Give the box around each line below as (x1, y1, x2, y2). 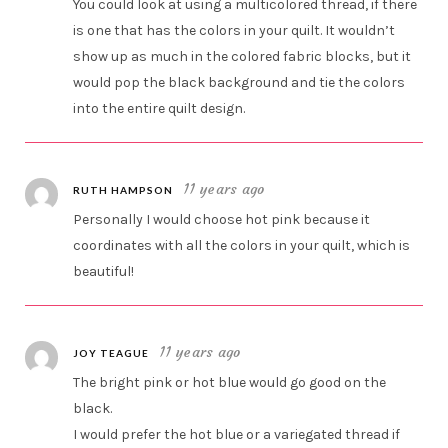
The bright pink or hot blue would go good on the (73, 374, 387, 392)
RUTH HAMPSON (73, 184, 174, 197)
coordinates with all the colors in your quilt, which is (73, 237, 411, 255)
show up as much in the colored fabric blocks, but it (73, 48, 412, 66)
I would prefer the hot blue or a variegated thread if (73, 426, 401, 444)
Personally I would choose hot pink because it (73, 211, 371, 229)
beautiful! (73, 263, 135, 281)
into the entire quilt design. (73, 100, 246, 118)
